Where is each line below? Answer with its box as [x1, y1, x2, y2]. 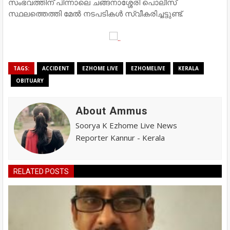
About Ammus [75, 105, 148, 118]
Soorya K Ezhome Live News [75, 120, 177, 131]
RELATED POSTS [13, 167, 69, 176]
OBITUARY [16, 77, 44, 85]
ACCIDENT [42, 65, 69, 72]
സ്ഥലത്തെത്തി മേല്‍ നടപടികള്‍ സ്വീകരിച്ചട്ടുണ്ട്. [8, 8, 183, 19]
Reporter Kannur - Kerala [75, 132, 165, 143]
